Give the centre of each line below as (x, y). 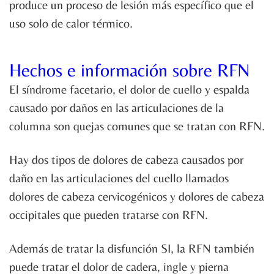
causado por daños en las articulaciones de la (117, 108)
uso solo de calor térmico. (71, 23)
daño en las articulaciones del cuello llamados (119, 178)
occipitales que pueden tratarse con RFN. (109, 215)
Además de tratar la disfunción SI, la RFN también (132, 248)
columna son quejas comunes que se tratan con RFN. (137, 126)
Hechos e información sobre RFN (129, 70)
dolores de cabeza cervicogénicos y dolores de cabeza (137, 196)
